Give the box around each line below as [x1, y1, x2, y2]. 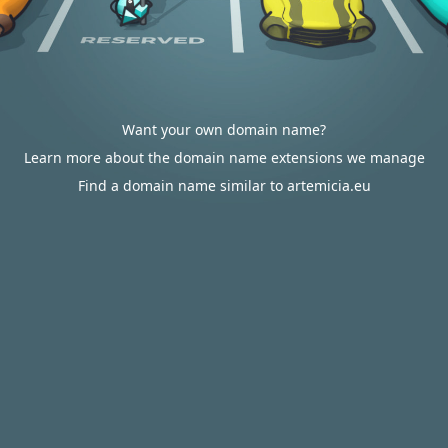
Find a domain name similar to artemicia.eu [77, 176, 371, 195]
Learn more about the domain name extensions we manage [23, 148, 425, 167]
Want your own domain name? [122, 120, 326, 139]
